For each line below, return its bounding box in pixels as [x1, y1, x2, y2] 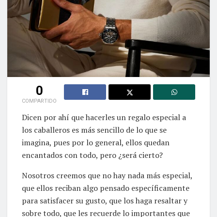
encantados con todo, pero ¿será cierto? [22, 150, 163, 161]
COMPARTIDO [22, 98, 57, 105]
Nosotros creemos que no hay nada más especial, [22, 170, 192, 181]
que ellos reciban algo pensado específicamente [22, 183, 189, 194]
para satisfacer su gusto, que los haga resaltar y [22, 195, 187, 206]
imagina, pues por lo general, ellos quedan [22, 137, 170, 148]
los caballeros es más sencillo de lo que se [22, 124, 167, 136]
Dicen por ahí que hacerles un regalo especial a [22, 112, 186, 123]
